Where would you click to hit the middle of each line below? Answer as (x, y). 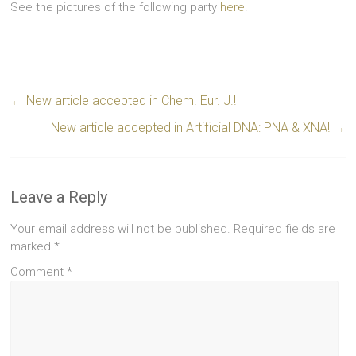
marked (33, 246)
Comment (39, 271)
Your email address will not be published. (121, 228)
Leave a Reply (59, 197)
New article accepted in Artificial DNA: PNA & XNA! (192, 127)
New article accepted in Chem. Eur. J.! (130, 100)
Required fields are (285, 228)
